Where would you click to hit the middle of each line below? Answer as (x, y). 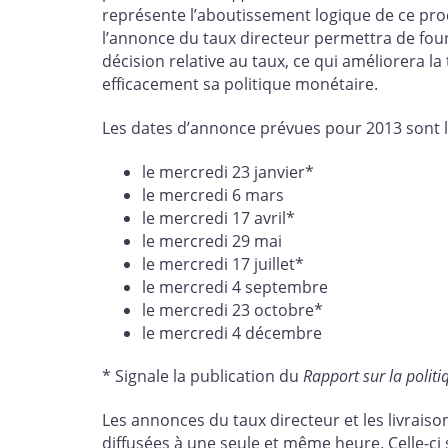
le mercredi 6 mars (213, 194)
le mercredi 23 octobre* (232, 309)
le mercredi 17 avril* (218, 217)
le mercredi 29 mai (212, 240)
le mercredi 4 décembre (232, 332)
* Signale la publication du (202, 376)
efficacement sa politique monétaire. (240, 84)
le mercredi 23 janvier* (228, 171)
